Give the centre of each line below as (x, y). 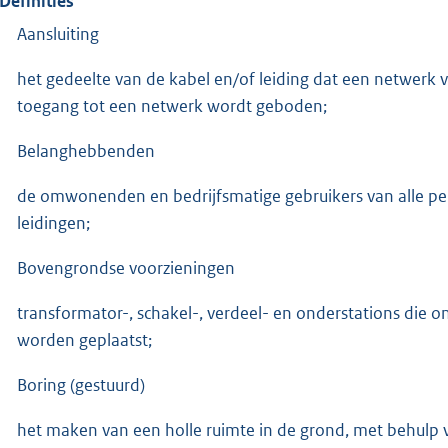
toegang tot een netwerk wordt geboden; (172, 105)
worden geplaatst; (84, 339)
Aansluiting (58, 33)
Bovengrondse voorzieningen (126, 267)
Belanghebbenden (86, 150)
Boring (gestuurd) (81, 384)
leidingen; (53, 222)
